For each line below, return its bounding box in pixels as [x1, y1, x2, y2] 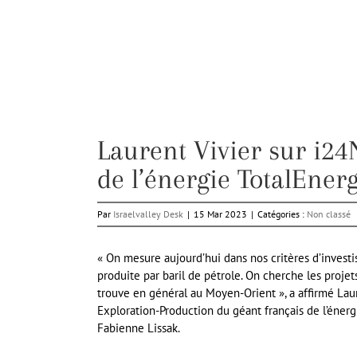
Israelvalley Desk [113, 208, 183, 221]
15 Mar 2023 [194, 208, 247, 221]
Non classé [307, 208, 351, 221]
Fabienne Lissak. [97, 320, 180, 336]
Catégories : [257, 208, 307, 221]
